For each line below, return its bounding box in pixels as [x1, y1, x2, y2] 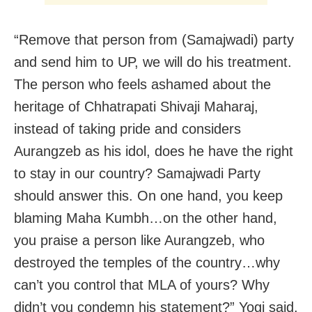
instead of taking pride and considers [14, 120, 241, 136]
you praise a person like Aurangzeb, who [14, 232, 265, 248]
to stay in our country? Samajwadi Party [14, 165, 260, 181]
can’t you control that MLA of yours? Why [14, 276, 270, 292]
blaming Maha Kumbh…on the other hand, [14, 210, 277, 226]
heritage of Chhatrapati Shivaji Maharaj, [14, 98, 258, 114]
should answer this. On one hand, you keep [14, 187, 283, 203]
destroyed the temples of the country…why [14, 254, 280, 270]
